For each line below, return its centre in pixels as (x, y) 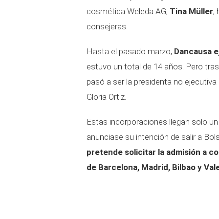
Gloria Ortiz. (106, 97)
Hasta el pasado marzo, (130, 51)
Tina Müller (191, 11)
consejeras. (107, 26)
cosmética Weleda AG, (128, 11)
